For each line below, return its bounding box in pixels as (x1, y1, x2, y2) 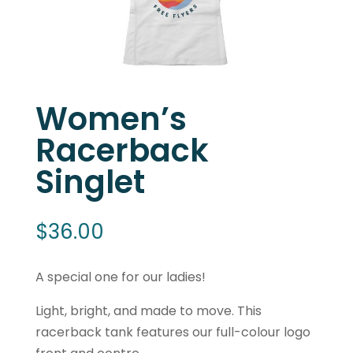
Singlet (35, 159, 145, 204)
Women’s (35, 96, 187, 141)
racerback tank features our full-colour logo (35, 322, 310, 341)
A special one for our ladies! (35, 267, 206, 286)
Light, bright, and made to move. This (35, 301, 262, 320)
